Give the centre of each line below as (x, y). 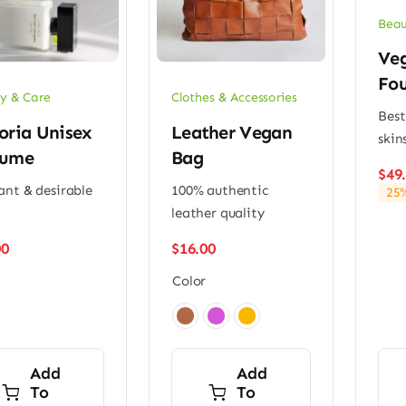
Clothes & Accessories (234, 98)
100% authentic (219, 190)
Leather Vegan (231, 132)
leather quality (217, 213)
